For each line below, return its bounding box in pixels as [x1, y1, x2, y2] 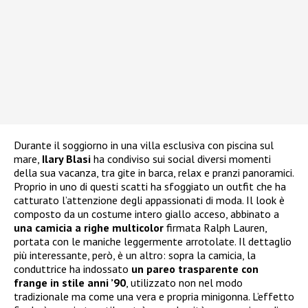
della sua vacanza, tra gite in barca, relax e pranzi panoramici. [14, 165, 294, 179]
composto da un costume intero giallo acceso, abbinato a [14, 206, 279, 221]
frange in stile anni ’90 [14, 275, 126, 289]
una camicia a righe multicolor [14, 220, 164, 234]
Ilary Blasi [42, 151, 93, 166]
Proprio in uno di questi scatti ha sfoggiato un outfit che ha [14, 179, 286, 193]
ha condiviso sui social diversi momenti [93, 151, 271, 166]
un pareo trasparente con [131, 261, 258, 276]
